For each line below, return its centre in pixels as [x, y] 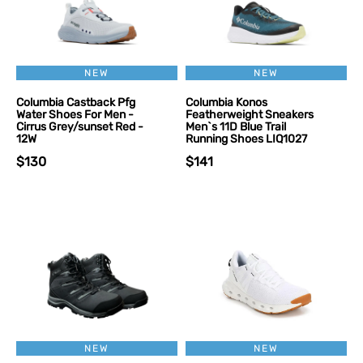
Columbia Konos [226, 102]
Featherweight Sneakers [250, 115]
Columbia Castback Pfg [76, 102]
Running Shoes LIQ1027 [246, 139]
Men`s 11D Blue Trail [236, 127]
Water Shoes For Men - [75, 115]
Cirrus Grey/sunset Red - [80, 127]
